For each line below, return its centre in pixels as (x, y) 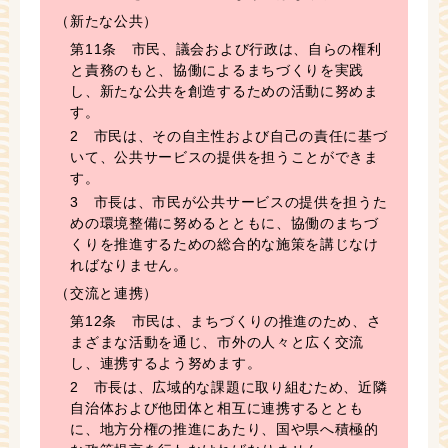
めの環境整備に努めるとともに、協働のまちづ (224, 222)
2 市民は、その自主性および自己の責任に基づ (229, 135)
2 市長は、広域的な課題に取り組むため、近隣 (229, 386)
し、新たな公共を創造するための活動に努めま (224, 90)
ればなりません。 (129, 264)
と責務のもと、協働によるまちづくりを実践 (217, 69)
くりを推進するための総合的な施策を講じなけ (224, 243)
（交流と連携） (107, 292)
